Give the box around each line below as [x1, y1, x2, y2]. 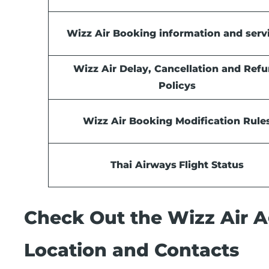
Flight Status [179, 159, 244, 171]
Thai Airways [110, 159, 177, 171]
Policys [159, 80, 196, 92]
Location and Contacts [24, 239, 239, 262]
